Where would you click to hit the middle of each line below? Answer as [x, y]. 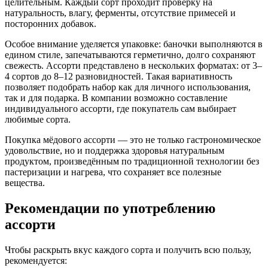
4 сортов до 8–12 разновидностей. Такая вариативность [118, 77]
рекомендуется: [36, 260]
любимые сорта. [38, 120]
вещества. [25, 183]
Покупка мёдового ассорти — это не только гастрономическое [133, 140]
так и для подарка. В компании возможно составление [116, 98]
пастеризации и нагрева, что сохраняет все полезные [113, 172]
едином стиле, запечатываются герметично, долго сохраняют [130, 55]
